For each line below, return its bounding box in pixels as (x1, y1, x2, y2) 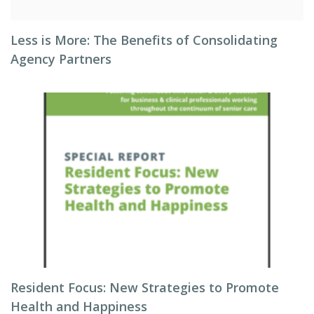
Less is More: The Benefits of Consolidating (11, 32, 278, 48)
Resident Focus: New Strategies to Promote (11, 279, 279, 296)
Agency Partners (11, 50, 115, 67)
